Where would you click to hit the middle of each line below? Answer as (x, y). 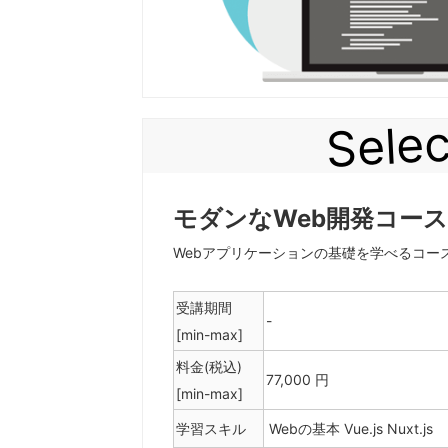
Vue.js (365, 428)
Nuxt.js (410, 428)
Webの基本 (306, 428)
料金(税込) (209, 366)
